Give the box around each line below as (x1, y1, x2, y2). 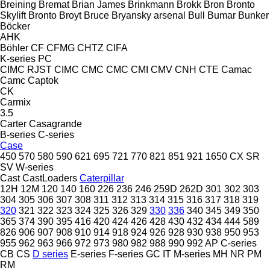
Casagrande (29, 118, 82, 129)
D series (33, 248, 68, 259)
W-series (16, 162, 54, 172)
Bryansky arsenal (111, 10, 186, 20)
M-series (174, 248, 210, 259)
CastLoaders (22, 172, 77, 183)
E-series (71, 248, 106, 259)
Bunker (238, 10, 269, 20)
